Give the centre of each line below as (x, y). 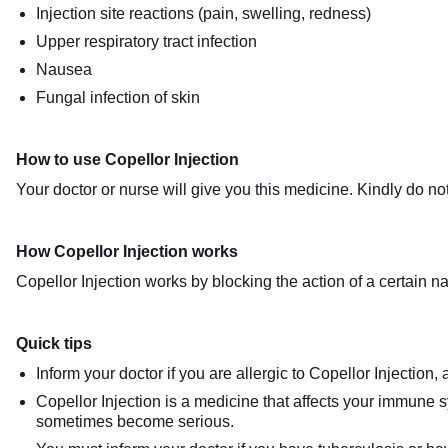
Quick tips (54, 343)
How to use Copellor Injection (127, 159)
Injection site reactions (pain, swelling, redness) (203, 13)
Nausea (64, 69)
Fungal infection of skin (118, 97)
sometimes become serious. (135, 421)
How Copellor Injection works (127, 251)
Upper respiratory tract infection (146, 41)
